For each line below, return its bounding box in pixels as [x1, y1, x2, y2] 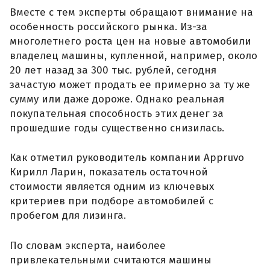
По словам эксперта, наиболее [10, 239, 166, 252]
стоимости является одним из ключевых [10, 180, 214, 193]
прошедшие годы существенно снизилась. [10, 121, 224, 134]
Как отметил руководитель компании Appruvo [10, 151, 244, 165]
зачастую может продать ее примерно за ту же [10, 78, 250, 91]
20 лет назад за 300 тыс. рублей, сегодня [10, 63, 216, 77]
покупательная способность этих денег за [10, 107, 224, 120]
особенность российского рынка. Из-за [10, 20, 207, 33]
